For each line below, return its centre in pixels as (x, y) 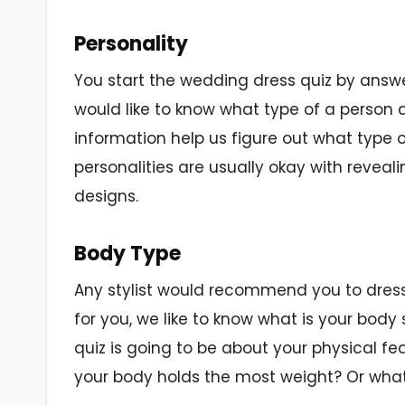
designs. (106, 196)
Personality (131, 43)
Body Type (127, 253)
